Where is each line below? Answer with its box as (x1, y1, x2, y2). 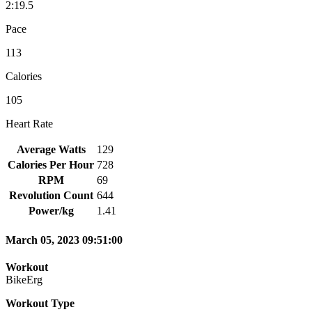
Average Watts (16, 143, 86, 155)
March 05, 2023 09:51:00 (6, 234, 123, 247)
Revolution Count (8, 189, 93, 201)
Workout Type (6, 297, 75, 310)
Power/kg (28, 204, 74, 217)
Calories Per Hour (8, 158, 94, 171)
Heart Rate (6, 117, 53, 130)
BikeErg (6, 274, 42, 286)
